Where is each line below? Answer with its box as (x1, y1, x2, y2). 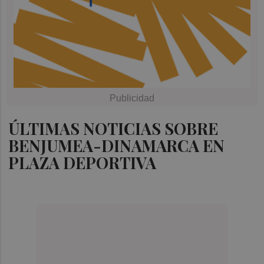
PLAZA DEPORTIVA (8, 151, 157, 173)
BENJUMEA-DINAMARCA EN (8, 134, 225, 156)
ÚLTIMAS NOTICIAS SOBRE (8, 117, 219, 139)
